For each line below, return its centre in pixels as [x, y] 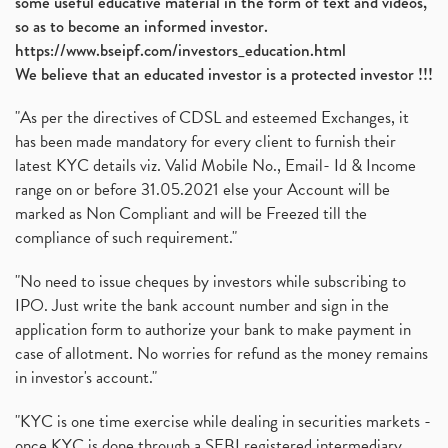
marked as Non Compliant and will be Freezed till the [191, 213]
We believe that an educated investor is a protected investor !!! [224, 74]
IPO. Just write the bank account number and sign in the [202, 305]
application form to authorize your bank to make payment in [213, 329]
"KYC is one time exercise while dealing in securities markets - [223, 421]
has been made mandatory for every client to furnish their [205, 141]
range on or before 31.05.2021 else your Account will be [202, 189]
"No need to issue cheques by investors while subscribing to [210, 281]
